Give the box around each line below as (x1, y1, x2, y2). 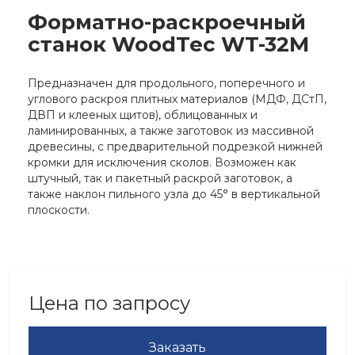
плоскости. (28, 203, 90, 218)
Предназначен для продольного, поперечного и (28, 76, 305, 91)
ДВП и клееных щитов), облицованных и (28, 108, 258, 123)
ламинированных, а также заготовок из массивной (28, 124, 314, 139)
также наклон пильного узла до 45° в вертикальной (28, 187, 320, 202)
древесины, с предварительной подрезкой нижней (28, 139, 323, 155)
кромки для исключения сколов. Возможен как (28, 155, 296, 170)
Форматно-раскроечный (28, 10, 306, 36)
